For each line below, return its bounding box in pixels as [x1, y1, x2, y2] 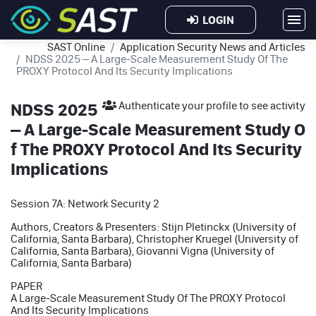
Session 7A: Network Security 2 [11, 196, 159, 210]
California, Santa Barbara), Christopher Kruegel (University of [11, 231, 298, 245]
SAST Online [47, 39, 105, 54]
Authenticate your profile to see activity [116, 98, 305, 112]
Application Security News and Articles [120, 39, 305, 54]
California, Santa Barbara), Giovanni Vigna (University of [11, 243, 274, 257]
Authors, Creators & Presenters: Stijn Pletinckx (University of [11, 219, 296, 233]
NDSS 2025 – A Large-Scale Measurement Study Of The [25, 51, 288, 66]
